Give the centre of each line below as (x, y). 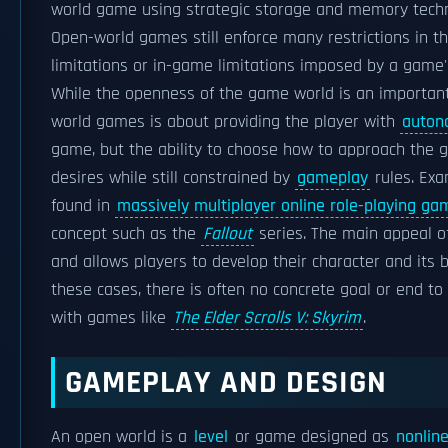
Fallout (227, 234)
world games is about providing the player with (225, 122)
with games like (111, 318)
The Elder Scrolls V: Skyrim (267, 318)
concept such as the (126, 234)
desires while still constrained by (173, 178)
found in (83, 206)
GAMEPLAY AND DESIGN (226, 382)
